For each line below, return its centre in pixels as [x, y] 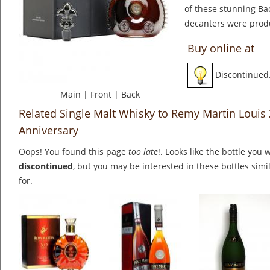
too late [143, 152]
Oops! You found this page [74, 152]
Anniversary [49, 130]
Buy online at [221, 49]
